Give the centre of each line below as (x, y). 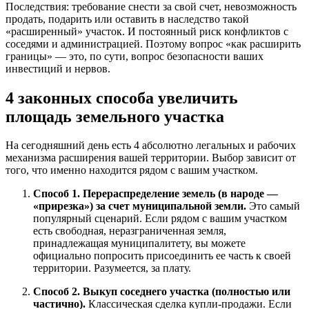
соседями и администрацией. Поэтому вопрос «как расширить (153, 43)
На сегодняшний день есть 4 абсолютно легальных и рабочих (151, 146)
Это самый (273, 206)
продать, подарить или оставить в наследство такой (127, 19)
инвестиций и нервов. (58, 68)
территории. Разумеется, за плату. (112, 268)
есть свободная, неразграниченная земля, (130, 231)
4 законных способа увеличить (122, 98)
